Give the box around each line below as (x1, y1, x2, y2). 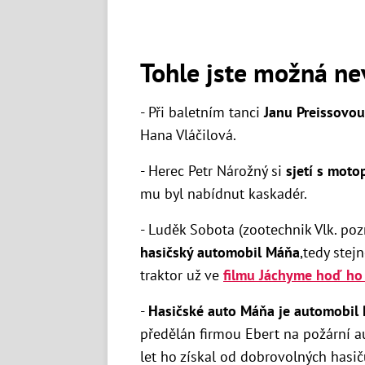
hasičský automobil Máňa (140, 243, 300, 262)
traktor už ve (140, 266, 223, 285)
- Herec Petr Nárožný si (140, 161, 286, 181)
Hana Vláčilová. (140, 125, 236, 145)
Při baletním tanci (148, 103, 264, 122)
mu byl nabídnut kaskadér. (140, 184, 307, 204)
